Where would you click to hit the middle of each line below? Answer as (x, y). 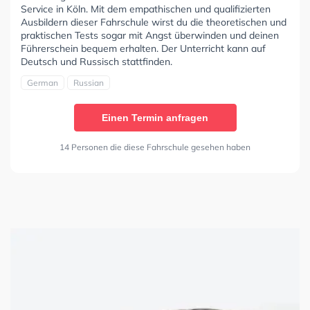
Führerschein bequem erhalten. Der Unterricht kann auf (143, 48)
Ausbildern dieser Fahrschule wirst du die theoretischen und (154, 22)
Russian (89, 82)
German (43, 82)
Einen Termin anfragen (155, 117)
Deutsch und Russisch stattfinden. (97, 61)
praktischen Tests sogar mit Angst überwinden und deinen (150, 35)
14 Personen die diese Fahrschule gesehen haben (155, 147)
